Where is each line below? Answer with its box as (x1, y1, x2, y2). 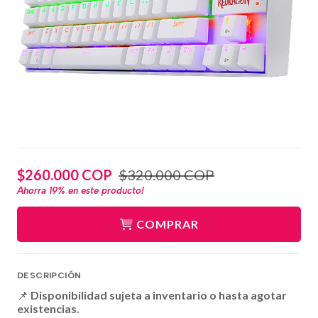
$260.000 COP (17, 166, 112, 184)
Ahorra (17, 184, 49, 196)
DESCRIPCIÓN (17, 270, 82, 280)
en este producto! (65, 184, 144, 196)
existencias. (17, 301, 79, 315)
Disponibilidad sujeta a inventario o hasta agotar (31, 287, 287, 302)
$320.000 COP (119, 166, 214, 184)
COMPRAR (136, 216, 199, 231)
